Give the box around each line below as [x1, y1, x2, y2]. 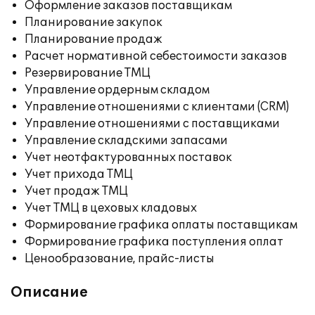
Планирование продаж [25, 32, 162, 46]
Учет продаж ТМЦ [25, 184, 128, 198]
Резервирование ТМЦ [25, 66, 150, 80]
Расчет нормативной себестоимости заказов [25, 49, 287, 63]
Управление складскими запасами [25, 134, 228, 148]
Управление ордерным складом [25, 83, 210, 97]
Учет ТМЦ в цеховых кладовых [25, 201, 197, 215]
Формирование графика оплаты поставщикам [25, 218, 297, 232]
